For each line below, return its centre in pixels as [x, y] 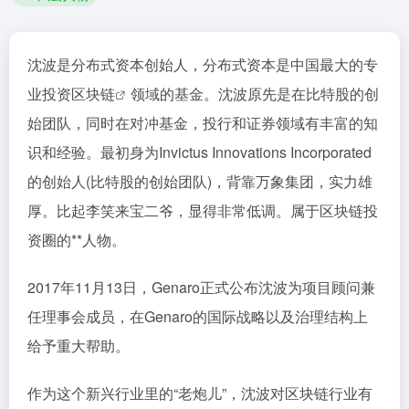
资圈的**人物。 [77, 240]
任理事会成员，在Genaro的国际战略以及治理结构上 [198, 316]
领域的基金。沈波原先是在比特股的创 [255, 94]
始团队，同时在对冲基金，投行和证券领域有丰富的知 [203, 123]
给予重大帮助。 [79, 346]
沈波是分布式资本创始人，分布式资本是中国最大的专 [203, 64]
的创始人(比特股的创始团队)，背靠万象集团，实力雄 [200, 181]
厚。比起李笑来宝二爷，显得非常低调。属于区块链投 [203, 210]
